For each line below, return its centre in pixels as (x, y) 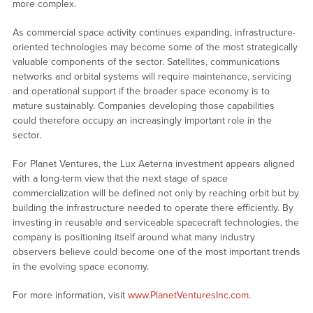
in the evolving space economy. (80, 267)
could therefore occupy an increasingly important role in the (142, 121)
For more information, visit (70, 296)
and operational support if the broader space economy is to (141, 92)
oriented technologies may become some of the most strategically (155, 48)
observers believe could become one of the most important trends (156, 252)
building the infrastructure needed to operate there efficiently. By (153, 208)
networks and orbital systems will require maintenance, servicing (152, 77)
